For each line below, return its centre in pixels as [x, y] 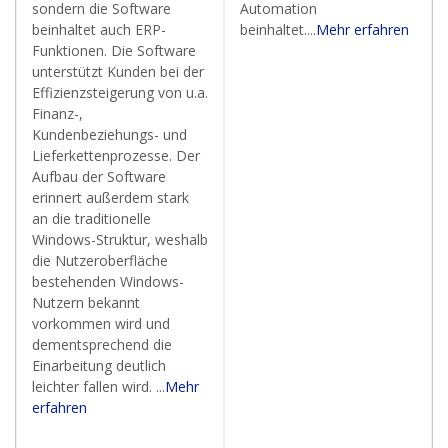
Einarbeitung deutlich [99, 365]
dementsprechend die [102, 344]
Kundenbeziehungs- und [109, 134]
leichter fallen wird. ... [98, 386]
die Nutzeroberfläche [100, 260]
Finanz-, [57, 113]
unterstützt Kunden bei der [118, 71]
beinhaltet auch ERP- [99, 29]
